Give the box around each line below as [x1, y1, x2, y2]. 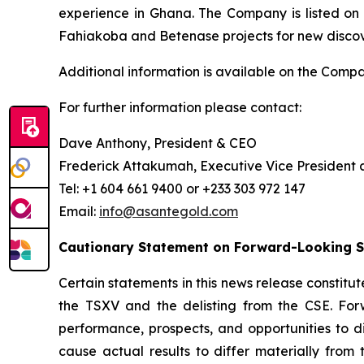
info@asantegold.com [99, 203, 238, 219]
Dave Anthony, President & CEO [58, 135, 257, 151]
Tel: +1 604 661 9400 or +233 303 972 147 [58, 180, 305, 197]
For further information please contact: [58, 99, 301, 115]
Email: [58, 203, 99, 219]
